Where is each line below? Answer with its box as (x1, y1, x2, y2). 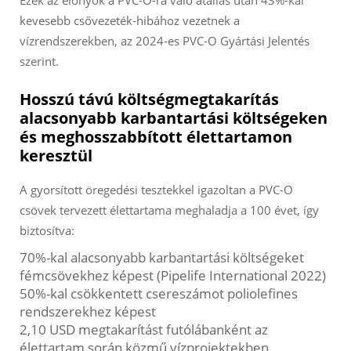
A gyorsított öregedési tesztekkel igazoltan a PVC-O (20, 182, 293, 198)
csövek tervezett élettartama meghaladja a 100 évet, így (20, 202, 319, 219)
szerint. (20, 53, 59, 70)
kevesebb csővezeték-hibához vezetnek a (20, 13, 240, 29)
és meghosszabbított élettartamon (20, 126, 292, 148)
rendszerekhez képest (20, 302, 156, 321)
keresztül (20, 145, 92, 167)
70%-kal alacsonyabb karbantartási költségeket (20, 248, 304, 267)
